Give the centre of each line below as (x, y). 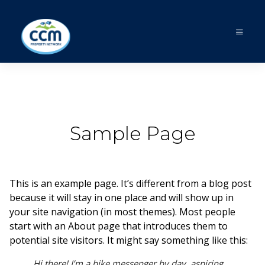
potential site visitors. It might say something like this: (129, 240)
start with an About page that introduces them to (119, 226)
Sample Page (132, 133)
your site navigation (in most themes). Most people (122, 212)
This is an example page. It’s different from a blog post (130, 183)
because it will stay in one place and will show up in (122, 198)
